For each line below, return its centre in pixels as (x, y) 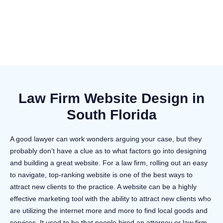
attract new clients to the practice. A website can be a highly (103, 186)
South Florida (111, 114)
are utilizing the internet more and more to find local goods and (109, 210)
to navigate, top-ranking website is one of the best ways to (101, 174)
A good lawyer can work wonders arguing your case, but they (106, 139)
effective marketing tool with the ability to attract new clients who (111, 198)
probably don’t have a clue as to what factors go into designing (108, 151)
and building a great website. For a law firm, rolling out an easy (109, 163)
